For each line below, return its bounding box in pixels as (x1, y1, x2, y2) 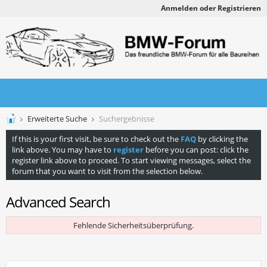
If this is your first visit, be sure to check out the (12, 133, 181, 144)
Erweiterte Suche (27, 113, 87, 124)
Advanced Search (6, 192, 110, 212)
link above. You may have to (12, 144, 113, 155)
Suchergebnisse (97, 113, 154, 124)
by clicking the (196, 133, 248, 144)
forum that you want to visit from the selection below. (12, 166, 203, 176)
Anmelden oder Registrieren (161, 3, 261, 13)
